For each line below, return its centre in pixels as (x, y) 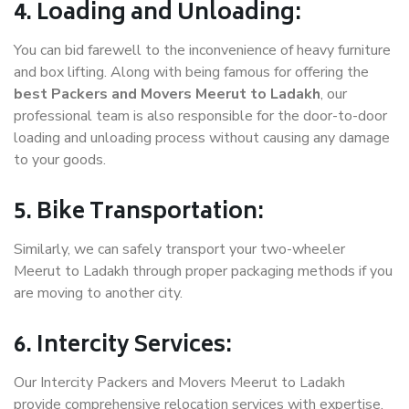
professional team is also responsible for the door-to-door (200, 116)
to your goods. (60, 160)
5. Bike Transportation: (139, 214)
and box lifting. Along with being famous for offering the (191, 73)
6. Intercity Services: (123, 347)
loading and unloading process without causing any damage (202, 138)
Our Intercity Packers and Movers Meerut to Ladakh (179, 383)
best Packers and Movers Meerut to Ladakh (167, 94)
